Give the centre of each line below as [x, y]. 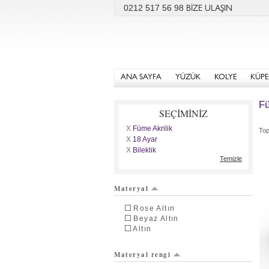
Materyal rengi [142, 255]
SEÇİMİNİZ [183, 113]
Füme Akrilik [152, 128]
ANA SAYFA [141, 78]
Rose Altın [154, 208]
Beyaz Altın [156, 219]
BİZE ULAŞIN [209, 9]
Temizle [231, 159]
